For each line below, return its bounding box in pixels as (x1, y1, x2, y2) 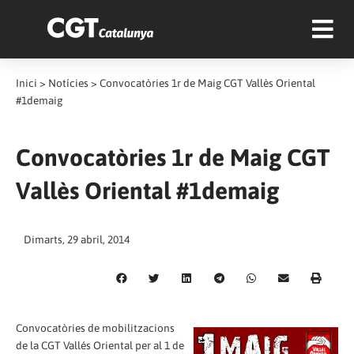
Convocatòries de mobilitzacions (16, 321, 175, 334)
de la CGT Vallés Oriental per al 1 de (16, 338, 184, 352)
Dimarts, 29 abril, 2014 (24, 233, 130, 246)
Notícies (48, 77, 88, 89)
